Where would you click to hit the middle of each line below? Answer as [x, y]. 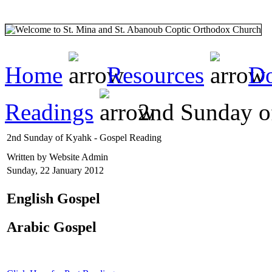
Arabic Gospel [52, 227]
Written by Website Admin [59, 157]
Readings [49, 112]
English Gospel [53, 198]
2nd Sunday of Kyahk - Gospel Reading [84, 137]
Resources [155, 75]
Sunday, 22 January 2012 [55, 170]
